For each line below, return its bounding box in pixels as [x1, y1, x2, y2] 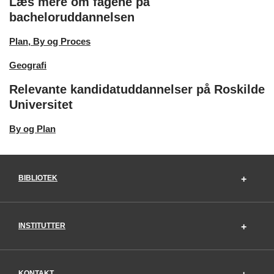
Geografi [9, 59, 46, 70]
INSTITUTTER [18, 221, 65, 230]
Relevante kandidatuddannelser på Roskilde [9, 82, 265, 96]
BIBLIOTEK [18, 173, 57, 182]
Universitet [9, 97, 73, 111]
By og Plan [9, 123, 56, 134]
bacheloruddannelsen [9, 10, 135, 24]
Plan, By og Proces [9, 35, 91, 46]
